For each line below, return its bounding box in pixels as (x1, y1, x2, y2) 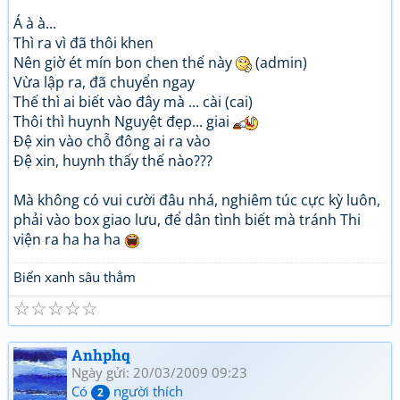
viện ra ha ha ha (13, 229, 124, 250)
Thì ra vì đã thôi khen (13, 33, 154, 54)
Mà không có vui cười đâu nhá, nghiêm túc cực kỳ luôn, (13, 190, 380, 211)
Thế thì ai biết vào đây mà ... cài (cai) (13, 92, 253, 112)
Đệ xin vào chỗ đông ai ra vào (13, 131, 211, 152)
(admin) (252, 53, 307, 73)
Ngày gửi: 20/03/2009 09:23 (71, 363, 247, 382)
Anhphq (71, 345, 130, 366)
